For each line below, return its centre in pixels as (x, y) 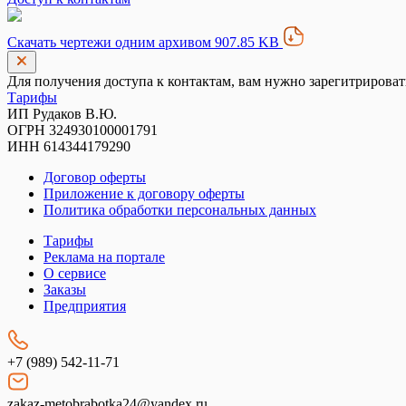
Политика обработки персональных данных (180, 210)
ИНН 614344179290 (69, 146)
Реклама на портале (104, 257)
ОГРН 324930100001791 (82, 130)
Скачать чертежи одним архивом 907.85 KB (145, 42)
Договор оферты (95, 177)
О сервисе (75, 273)
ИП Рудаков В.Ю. (62, 114)
